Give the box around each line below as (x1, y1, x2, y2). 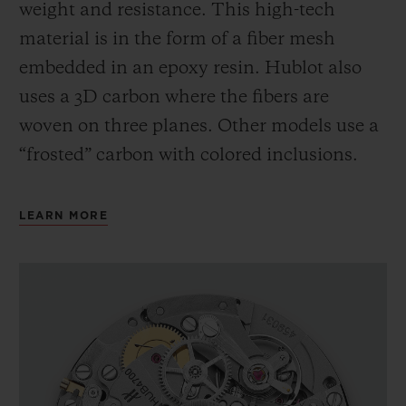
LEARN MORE (19, 209, 108, 221)
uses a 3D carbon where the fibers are (19, 88, 329, 107)
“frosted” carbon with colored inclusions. (19, 146, 358, 165)
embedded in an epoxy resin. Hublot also (19, 59, 362, 78)
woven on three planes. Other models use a (19, 117, 379, 136)
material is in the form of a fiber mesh (19, 30, 335, 49)
